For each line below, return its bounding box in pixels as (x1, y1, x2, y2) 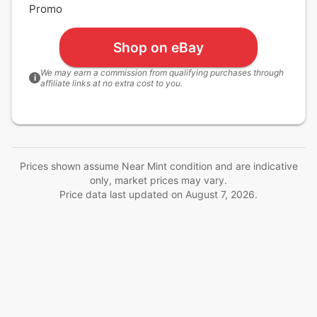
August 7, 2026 (185, 188, 255, 200)
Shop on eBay (113, 38, 204, 56)
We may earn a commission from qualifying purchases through (40, 67, 284, 78)
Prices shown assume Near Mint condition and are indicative (19, 160, 298, 172)
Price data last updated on (59, 188, 185, 200)
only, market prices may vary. (90, 174, 227, 186)
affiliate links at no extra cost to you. (40, 78, 183, 88)
